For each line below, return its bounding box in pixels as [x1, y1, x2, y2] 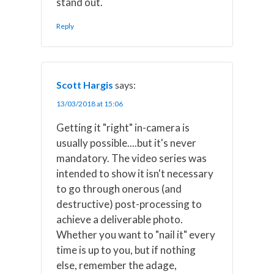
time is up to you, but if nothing [56, 243, 196, 256]
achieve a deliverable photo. [56, 212, 183, 226]
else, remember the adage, [56, 258, 177, 272]
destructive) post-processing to [56, 197, 202, 210]
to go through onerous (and [56, 182, 182, 195]
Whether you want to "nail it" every [56, 228, 216, 241]
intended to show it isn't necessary [56, 166, 214, 180]
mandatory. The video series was [56, 151, 207, 165]
